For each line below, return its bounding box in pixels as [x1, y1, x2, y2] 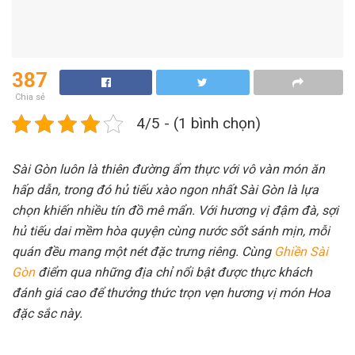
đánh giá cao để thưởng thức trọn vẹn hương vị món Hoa [12, 284, 330, 300]
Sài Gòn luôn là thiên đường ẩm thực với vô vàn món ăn [12, 161, 325, 177]
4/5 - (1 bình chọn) [136, 113, 261, 132]
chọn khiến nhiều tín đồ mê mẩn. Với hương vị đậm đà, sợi [12, 202, 338, 218]
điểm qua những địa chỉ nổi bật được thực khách [35, 264, 312, 280]
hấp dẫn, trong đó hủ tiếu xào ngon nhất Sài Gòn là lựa [12, 181, 319, 197]
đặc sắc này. [12, 305, 82, 321]
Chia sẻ [14, 91, 45, 102]
